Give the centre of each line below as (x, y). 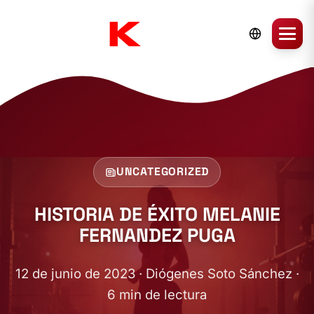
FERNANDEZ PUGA (157, 235)
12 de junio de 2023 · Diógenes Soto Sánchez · (157, 273)
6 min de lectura (157, 294)
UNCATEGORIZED (163, 172)
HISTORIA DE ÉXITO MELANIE (157, 214)
